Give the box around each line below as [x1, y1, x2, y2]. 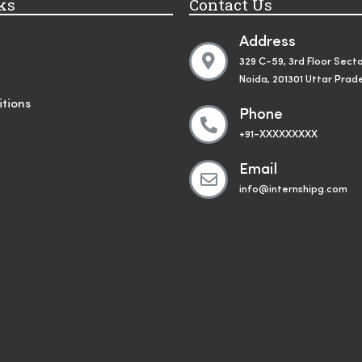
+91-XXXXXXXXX [239, 128, 318, 140]
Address [239, 35, 296, 50]
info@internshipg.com [239, 183, 347, 195]
